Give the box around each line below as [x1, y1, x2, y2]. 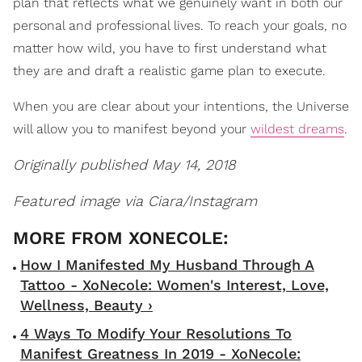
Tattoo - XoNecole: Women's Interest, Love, [20, 276, 329, 293]
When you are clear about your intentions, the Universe [13, 98, 349, 114]
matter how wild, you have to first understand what [13, 40, 326, 56]
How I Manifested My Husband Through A [20, 255, 314, 273]
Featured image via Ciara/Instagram [13, 192, 257, 209]
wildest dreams [250, 120, 344, 137]
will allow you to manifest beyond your [13, 120, 250, 137]
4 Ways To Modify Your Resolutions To [20, 324, 292, 342]
